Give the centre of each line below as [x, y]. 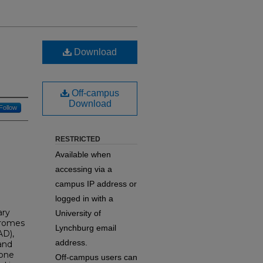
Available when [83, 155]
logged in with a [84, 199]
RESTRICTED [78, 139]
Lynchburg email [86, 228]
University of [78, 213]
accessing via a [84, 169]
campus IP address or [96, 184]
